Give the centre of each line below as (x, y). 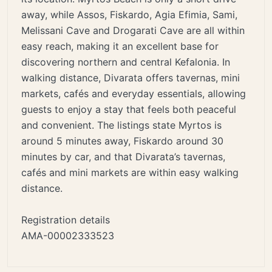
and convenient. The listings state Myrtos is (121, 125)
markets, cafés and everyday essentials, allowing (134, 93)
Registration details (66, 219)
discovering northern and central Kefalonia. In (126, 62)
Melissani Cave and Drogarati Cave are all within (133, 30)
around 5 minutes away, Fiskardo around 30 (122, 141)
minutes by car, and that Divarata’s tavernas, (123, 156)
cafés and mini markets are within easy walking (130, 172)
